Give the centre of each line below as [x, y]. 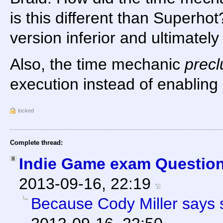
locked [26, 110]
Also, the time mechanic [97, 64]
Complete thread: [36, 142]
